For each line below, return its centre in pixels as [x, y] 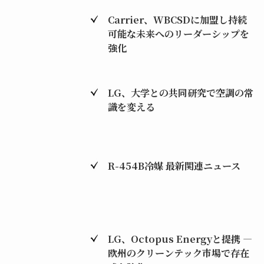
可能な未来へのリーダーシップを [178, 33]
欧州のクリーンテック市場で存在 [178, 253]
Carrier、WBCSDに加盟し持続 [177, 19]
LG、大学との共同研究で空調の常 [180, 92]
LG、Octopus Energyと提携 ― [180, 238]
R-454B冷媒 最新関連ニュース [174, 165]
